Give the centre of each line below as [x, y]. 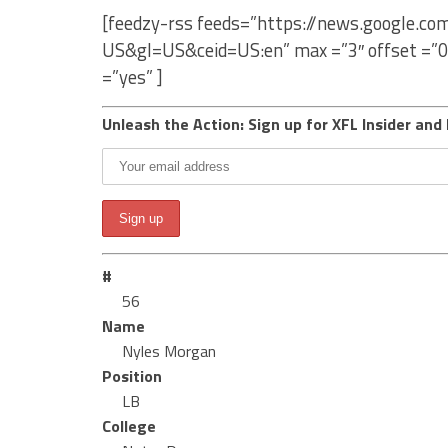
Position [132, 376]
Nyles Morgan [169, 351]
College [129, 426]
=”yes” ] [132, 77]
